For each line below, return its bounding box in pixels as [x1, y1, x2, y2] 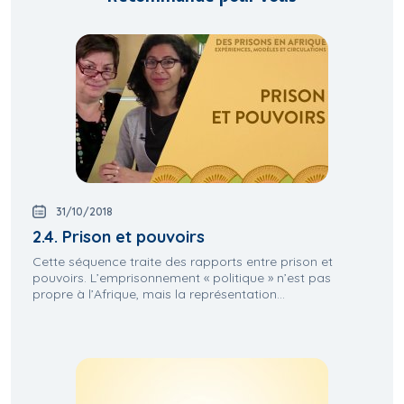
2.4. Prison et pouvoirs [32, 226, 205, 248]
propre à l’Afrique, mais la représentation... [32, 286, 285, 303]
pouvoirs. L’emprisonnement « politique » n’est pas [32, 270, 331, 287]
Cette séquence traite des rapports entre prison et [32, 253, 333, 271]
